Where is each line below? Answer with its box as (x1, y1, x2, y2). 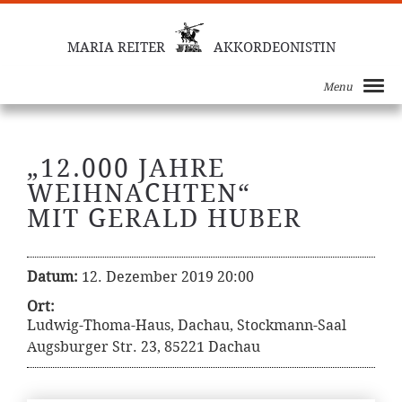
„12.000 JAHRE (27, 153, 225, 183)
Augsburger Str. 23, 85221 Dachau (27, 338, 260, 355)
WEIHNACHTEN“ (27, 179, 251, 208)
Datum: (27, 268, 78, 285)
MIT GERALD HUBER (27, 204, 301, 233)
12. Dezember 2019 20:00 (82, 268, 254, 285)
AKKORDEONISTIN (213, 39, 336, 56)
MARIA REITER (66, 39, 165, 56)
